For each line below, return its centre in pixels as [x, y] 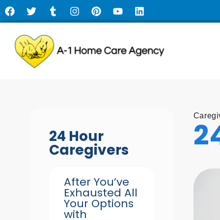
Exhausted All [101, 193]
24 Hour [76, 136]
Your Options [99, 204]
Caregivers [89, 150]
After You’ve [96, 182]
